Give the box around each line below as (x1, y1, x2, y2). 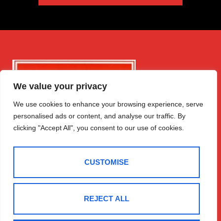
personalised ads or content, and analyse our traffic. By (13, 112, 185, 120)
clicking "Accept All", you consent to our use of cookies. (13, 124, 184, 132)
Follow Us (149, 202, 192, 212)
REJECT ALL (84, 194, 129, 203)
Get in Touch (12, 202, 66, 212)
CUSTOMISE (84, 158, 129, 166)
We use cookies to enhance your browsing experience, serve (13, 100, 203, 108)
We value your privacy (13, 81, 107, 91)
